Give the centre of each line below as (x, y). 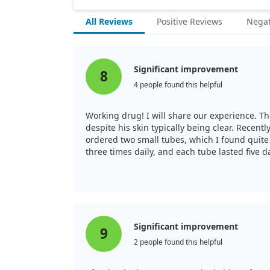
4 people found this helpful (178, 84)
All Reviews (109, 21)
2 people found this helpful (178, 242)
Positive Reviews (190, 21)
